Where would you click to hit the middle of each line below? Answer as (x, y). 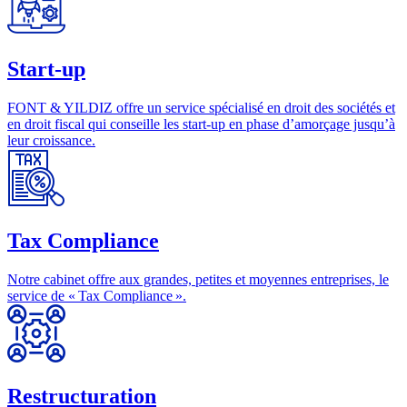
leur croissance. (51, 140)
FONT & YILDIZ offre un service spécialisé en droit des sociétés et (201, 107)
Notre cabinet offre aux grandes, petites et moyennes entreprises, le (198, 279)
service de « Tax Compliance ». (97, 295)
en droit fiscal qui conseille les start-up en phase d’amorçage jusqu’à (201, 124)
